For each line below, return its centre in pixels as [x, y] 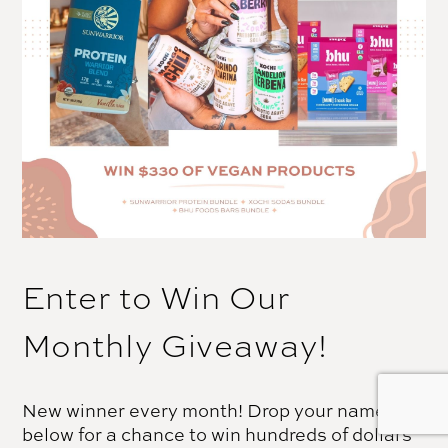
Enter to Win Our [156, 296]
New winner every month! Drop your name [204, 410]
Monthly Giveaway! [175, 344]
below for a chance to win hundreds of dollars [217, 434]
